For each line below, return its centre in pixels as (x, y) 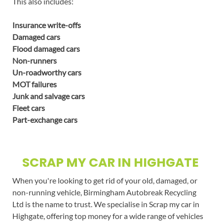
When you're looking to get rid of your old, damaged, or (105, 181)
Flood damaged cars (46, 49)
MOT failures (34, 84)
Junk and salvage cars (48, 96)
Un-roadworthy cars (47, 73)
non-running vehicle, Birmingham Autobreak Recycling (104, 192)
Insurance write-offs (46, 25)
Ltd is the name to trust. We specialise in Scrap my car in (106, 204)
